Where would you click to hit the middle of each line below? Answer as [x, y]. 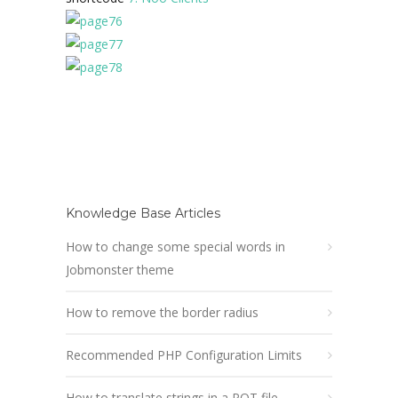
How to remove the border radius [162, 312]
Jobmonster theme [120, 270]
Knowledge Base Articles [143, 213]
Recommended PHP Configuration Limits [184, 355]
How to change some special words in [175, 247]
